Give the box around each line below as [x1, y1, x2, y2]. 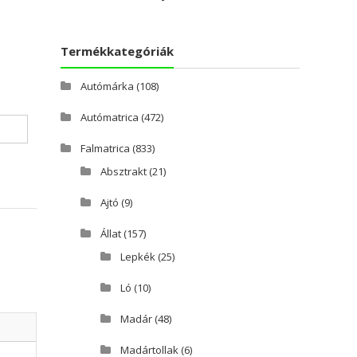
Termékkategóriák [61, 43, 174, 60]
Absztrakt [100, 164, 147, 179]
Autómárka [80, 79, 134, 94]
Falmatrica [80, 141, 130, 156]
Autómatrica [80, 110, 139, 125]
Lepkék [120, 249, 155, 265]
